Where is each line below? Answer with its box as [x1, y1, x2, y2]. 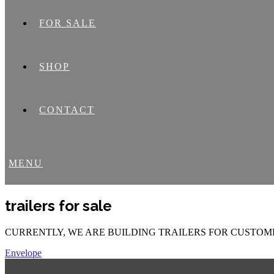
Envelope [5, 247, 42, 258]
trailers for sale [5, 196, 112, 215]
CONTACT [39, 105, 95, 115]
